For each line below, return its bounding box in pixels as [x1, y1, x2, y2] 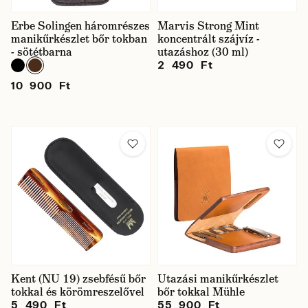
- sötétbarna [11, 45, 72, 59]
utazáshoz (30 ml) [157, 45, 248, 59]
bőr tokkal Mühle [157, 285, 245, 299]
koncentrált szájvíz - [157, 32, 260, 46]
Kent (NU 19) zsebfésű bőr [11, 272, 146, 286]
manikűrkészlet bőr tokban [11, 32, 147, 46]
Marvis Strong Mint [157, 19, 259, 33]
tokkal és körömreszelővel [11, 285, 144, 299]
